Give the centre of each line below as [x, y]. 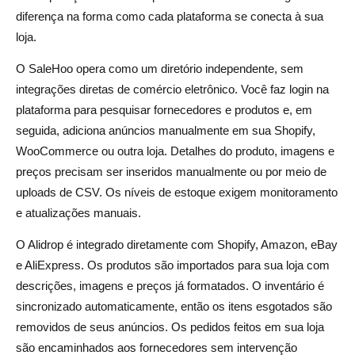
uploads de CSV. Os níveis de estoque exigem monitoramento [177, 192]
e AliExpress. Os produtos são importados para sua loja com [173, 265]
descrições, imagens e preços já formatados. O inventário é [170, 285]
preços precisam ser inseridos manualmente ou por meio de [171, 171]
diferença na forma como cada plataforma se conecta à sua [170, 16]
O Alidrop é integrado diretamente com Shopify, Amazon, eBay [177, 244]
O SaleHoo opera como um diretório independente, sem [160, 68]
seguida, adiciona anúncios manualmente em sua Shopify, [166, 130]
